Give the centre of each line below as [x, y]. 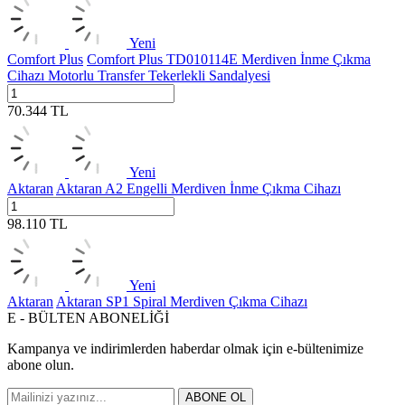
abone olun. [41, 365]
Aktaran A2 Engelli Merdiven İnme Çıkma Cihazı [198, 189]
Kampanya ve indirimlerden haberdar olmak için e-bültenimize [185, 349]
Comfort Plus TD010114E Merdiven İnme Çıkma [229, 60]
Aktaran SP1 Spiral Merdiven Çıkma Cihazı [182, 302]
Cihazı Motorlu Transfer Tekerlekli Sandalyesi [139, 76]
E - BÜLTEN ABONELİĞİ [88, 318]
